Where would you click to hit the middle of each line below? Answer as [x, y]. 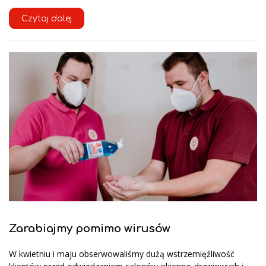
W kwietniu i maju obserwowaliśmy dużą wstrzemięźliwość [122, 254]
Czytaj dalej [47, 18]
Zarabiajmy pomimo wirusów [90, 228]
